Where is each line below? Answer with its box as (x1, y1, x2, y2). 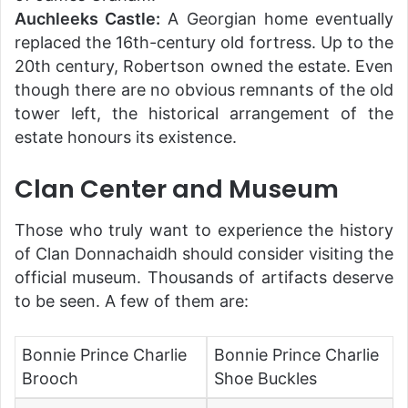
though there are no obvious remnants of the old (15, 80, 393, 100)
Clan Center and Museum (15, 172, 339, 207)
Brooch (22, 368, 79, 388)
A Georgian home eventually (160, 9, 394, 29)
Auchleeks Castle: (15, 9, 161, 29)
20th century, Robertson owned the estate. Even (15, 56, 393, 76)
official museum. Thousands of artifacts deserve (15, 267, 393, 287)
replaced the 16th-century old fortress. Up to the (15, 33, 393, 53)
